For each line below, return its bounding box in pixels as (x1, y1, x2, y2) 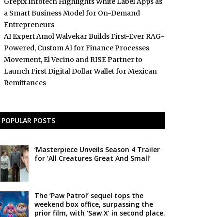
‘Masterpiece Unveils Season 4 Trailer (34, 145, 160, 154)
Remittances (3, 78, 46, 87)
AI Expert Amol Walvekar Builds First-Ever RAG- (3, 32, 165, 41)
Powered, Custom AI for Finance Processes (3, 44, 149, 52)
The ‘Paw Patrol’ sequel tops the (34, 191, 143, 200)
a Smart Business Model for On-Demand (3, 9, 140, 17)
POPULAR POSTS (1, 116, 55, 125)
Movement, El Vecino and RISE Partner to (3, 55, 142, 64)
